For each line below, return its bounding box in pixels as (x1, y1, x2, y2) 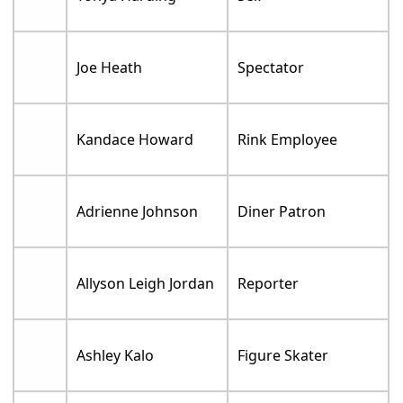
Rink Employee (237, 130, 338, 150)
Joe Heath (76, 58, 143, 78)
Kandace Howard (76, 130, 194, 150)
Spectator (237, 58, 305, 78)
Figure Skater (237, 345, 329, 366)
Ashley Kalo (76, 345, 155, 366)
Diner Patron (237, 201, 327, 222)
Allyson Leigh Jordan (76, 273, 215, 294)
